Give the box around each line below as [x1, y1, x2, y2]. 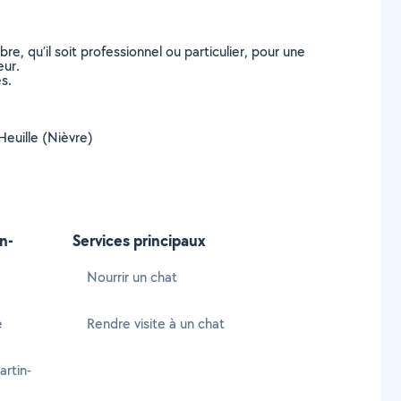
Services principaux [73, 229, 206, 252]
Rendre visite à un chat [87, 314, 225, 333]
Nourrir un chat [87, 268, 177, 286]
